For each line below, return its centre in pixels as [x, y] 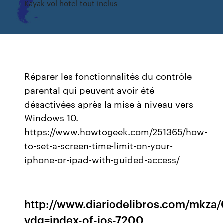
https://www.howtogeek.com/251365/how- [116, 131]
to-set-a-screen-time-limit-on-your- [99, 145]
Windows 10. [52, 117]
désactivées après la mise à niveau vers [109, 104]
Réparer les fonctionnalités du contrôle [108, 76]
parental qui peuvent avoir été [90, 90]
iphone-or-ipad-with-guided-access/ [102, 159]
